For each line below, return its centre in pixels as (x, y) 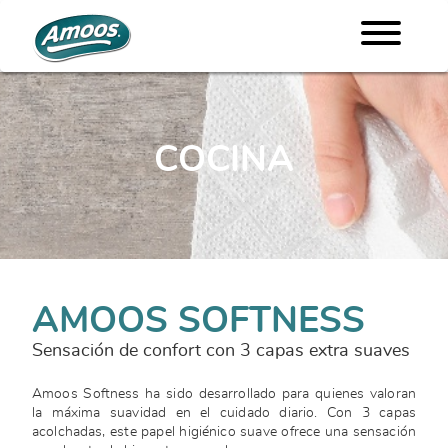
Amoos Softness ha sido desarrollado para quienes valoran (224, 394)
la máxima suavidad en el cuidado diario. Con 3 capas (224, 413)
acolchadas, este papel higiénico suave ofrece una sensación (224, 432)
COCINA (224, 160)
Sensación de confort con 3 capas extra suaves (221, 350)
